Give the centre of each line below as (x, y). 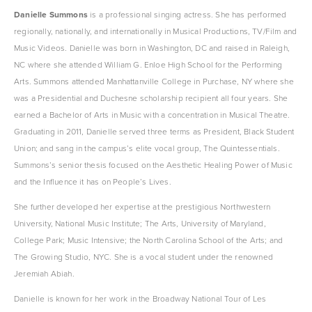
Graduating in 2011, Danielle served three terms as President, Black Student (154, 131)
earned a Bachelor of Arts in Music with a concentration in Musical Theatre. (152, 114)
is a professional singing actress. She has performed (187, 14)
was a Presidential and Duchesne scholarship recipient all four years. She (151, 97)
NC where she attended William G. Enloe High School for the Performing (148, 64)
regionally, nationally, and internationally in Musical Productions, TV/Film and (156, 31)
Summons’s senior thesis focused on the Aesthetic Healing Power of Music (153, 164)
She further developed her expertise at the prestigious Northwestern (142, 206)
